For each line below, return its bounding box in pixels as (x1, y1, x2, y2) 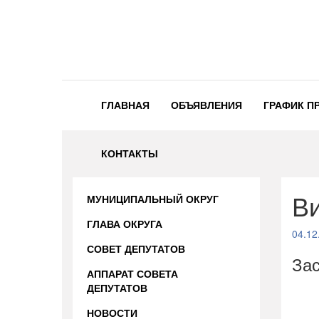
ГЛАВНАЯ (101, 98, 150, 112)
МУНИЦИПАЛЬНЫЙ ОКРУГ (87, 192, 219, 206)
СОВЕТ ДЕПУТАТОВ (87, 241, 185, 256)
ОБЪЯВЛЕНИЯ (171, 98, 242, 112)
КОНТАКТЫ (101, 146, 158, 160)
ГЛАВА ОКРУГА (87, 216, 162, 231)
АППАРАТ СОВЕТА (87, 266, 178, 281)
